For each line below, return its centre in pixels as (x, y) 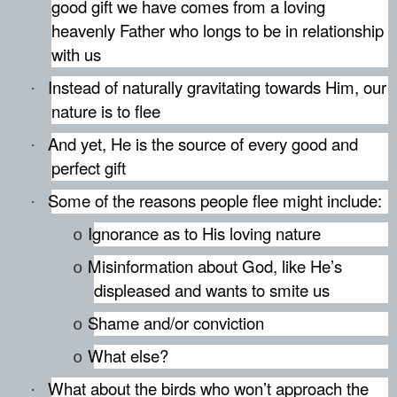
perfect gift (89, 167)
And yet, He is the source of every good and (203, 143)
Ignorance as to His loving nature (204, 233)
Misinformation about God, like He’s (215, 265)
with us (76, 54)
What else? (128, 355)
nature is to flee (106, 110)
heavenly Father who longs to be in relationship (218, 30)
